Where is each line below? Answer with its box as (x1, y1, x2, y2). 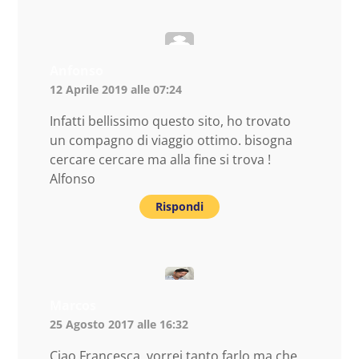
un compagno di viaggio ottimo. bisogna (50, 131, 292, 149)
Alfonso (50, 169, 95, 188)
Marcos (50, 296, 96, 314)
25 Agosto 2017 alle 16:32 (50, 316, 188, 332)
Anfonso (50, 61, 103, 79)
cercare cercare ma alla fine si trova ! (50, 150, 271, 168)
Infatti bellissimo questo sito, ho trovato (50, 111, 291, 130)
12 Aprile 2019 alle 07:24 (50, 81, 182, 97)
